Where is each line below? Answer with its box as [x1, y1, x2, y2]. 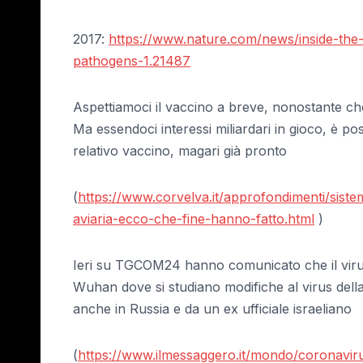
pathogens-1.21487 [73, 52, 190, 69]
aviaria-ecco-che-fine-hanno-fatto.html [73, 210, 314, 227]
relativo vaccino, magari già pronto [73, 142, 287, 159]
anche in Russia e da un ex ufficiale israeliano [73, 300, 352, 317]
